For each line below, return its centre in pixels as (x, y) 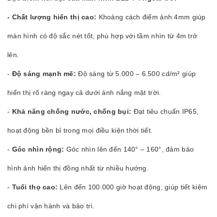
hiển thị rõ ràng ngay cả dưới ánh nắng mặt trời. (84, 93)
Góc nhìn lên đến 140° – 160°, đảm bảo (129, 149)
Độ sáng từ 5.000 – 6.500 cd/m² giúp (136, 74)
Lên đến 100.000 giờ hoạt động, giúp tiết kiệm (133, 187)
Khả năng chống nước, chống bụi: (72, 111)
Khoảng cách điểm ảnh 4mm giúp (151, 17)
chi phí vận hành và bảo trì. (51, 206)
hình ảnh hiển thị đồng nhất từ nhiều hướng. (78, 168)
